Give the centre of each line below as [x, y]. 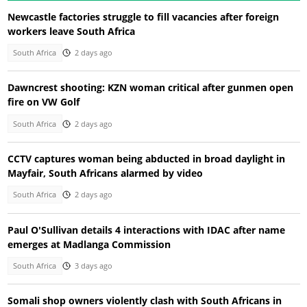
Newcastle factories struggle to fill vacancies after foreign [143, 16]
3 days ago [93, 266]
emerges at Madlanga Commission [89, 244]
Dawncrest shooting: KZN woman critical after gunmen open [150, 88]
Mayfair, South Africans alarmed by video [105, 173]
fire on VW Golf [43, 102]
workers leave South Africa [71, 31]
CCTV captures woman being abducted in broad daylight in [146, 159]
